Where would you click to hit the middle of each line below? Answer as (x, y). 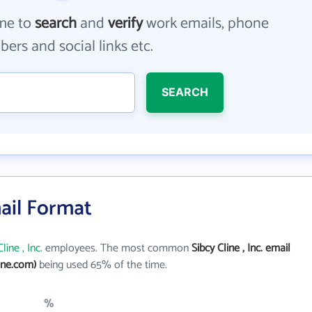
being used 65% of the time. (102, 265)
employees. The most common (117, 248)
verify (126, 24)
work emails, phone (206, 24)
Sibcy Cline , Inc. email (241, 248)
